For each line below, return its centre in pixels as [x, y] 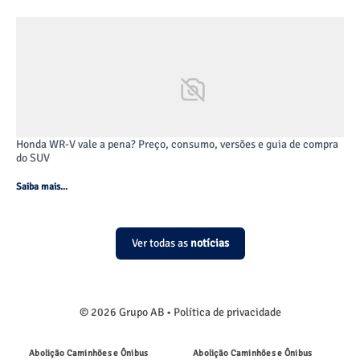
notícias [209, 243]
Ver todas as [161, 243]
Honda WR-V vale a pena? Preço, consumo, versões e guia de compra [177, 144]
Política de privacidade [227, 312]
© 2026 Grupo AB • [126, 312]
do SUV [33, 158]
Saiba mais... [42, 187]
